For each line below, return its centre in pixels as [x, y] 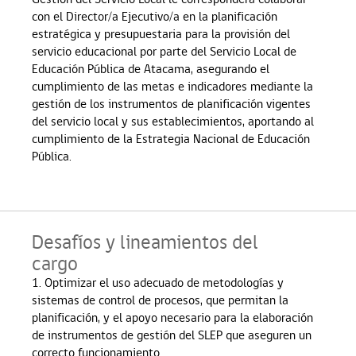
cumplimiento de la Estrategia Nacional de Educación [171, 138]
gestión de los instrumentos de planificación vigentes [171, 103]
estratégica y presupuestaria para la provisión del [161, 33]
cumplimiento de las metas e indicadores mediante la [172, 86]
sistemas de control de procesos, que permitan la [160, 300]
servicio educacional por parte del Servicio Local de [164, 51]
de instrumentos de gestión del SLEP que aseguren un [172, 335]
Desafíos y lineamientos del [145, 242]
